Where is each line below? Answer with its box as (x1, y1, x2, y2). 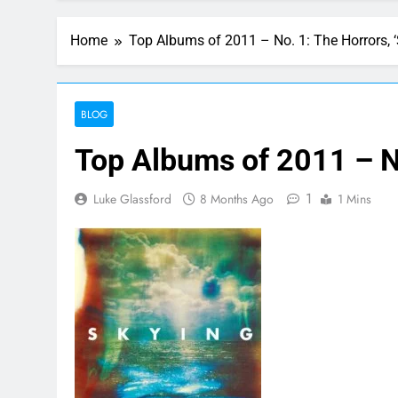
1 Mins (338, 190, 371, 208)
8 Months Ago (200, 190, 274, 208)
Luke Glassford (93, 190, 171, 208)
